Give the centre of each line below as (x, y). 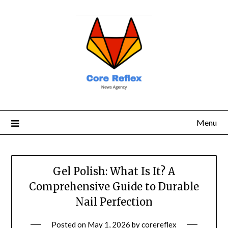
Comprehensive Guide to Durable (114, 187)
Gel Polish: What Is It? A (114, 172)
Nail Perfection (114, 202)
